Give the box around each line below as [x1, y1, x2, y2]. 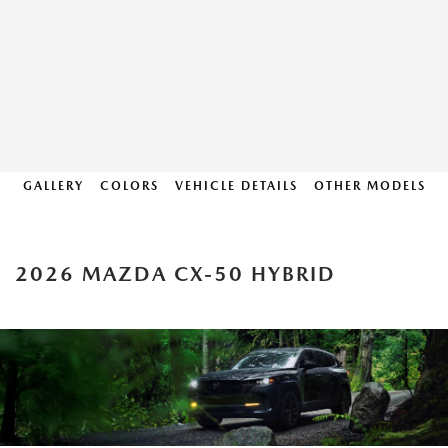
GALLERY [22, 179, 84, 193]
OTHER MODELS [313, 179, 426, 193]
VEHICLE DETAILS [174, 179, 298, 193]
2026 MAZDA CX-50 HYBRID [15, 262, 336, 286]
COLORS [99, 179, 159, 193]
